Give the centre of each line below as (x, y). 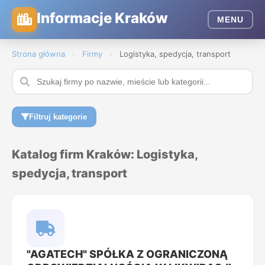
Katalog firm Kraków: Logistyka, (105, 154)
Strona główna (38, 54)
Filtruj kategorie (58, 117)
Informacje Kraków (102, 18)
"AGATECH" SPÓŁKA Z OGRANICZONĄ (127, 254)
